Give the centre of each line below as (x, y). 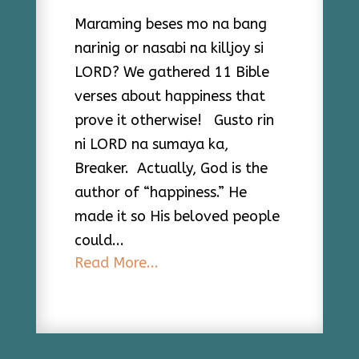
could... (99, 240)
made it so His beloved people (177, 216)
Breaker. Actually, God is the (171, 168)
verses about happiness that (169, 96)
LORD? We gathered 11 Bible (171, 72)
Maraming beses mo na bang (170, 24)
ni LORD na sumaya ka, (151, 144)
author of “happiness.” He (160, 192)
